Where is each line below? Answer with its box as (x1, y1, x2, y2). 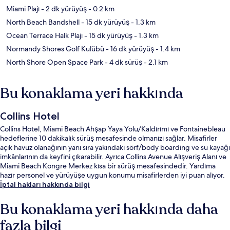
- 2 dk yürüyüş (40, 4, 87, 14)
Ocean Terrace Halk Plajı (6, 31, 83, 41)
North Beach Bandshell (6, 17, 80, 27)
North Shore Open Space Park (6, 57, 103, 67)
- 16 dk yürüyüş (104, 44, 154, 54)
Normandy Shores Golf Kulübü (6, 44, 104, 54)
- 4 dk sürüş (103, 57, 142, 67)
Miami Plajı (6, 4, 40, 14)
